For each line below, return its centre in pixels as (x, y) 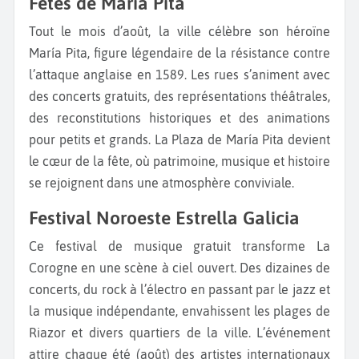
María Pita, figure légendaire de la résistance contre (179, 53)
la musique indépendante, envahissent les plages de (179, 311)
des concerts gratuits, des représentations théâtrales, (179, 97)
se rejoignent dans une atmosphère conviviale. (161, 183)
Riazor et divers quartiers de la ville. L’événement (179, 333)
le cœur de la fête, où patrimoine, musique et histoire (179, 161)
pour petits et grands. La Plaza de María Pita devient (179, 140)
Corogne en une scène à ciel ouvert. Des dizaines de (179, 268)
